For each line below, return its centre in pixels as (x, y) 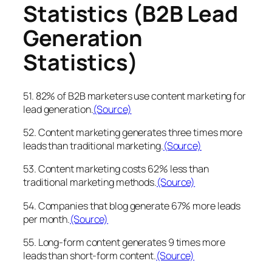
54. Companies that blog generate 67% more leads (132, 206)
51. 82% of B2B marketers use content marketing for (134, 96)
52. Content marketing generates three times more (133, 133)
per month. (47, 219)
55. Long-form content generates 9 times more (124, 242)
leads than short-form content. (90, 255)
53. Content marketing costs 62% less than (116, 169)
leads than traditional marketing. (93, 146)
